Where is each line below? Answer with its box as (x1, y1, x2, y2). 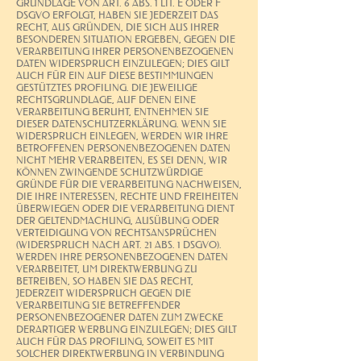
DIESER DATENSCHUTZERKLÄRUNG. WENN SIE (16, 117, 226, 130)
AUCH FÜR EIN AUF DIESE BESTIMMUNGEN (16, 68, 214, 81)
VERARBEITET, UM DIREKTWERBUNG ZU (16, 262, 197, 275)
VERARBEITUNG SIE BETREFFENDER (16, 298, 180, 311)
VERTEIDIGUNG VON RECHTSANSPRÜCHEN (16, 226, 217, 239)
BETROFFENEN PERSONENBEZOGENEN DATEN (16, 141, 230, 154)
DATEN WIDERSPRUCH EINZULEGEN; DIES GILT (16, 56, 230, 69)
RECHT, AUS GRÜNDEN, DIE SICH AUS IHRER (16, 20, 219, 33)
